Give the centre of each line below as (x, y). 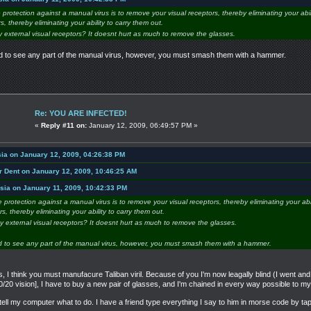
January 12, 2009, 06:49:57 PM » (142, 125)
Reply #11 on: (64, 125)
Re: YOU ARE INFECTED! (81, 113)
